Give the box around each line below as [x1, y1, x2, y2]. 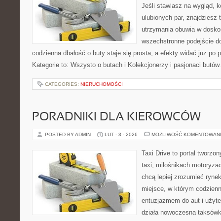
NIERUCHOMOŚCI [80, 81, 123, 87]
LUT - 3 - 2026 [105, 132, 138, 137]
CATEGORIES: [45, 81, 80, 87]
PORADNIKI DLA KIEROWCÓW [32, 112, 201, 123]
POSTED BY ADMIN [45, 132, 92, 137]
